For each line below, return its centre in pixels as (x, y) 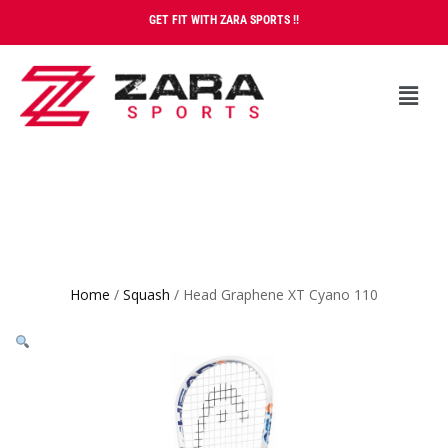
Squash (146, 294)
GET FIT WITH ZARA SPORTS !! (224, 20)
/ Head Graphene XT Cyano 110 (274, 294)
